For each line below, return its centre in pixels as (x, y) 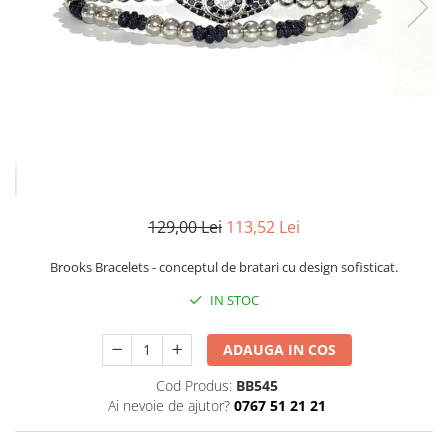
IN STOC (233, 299)
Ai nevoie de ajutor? (168, 405)
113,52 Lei (263, 226)
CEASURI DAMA (66, 48)
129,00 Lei (185, 226)
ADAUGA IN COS (280, 349)
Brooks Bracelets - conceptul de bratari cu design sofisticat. (224, 266)
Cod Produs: (193, 385)
